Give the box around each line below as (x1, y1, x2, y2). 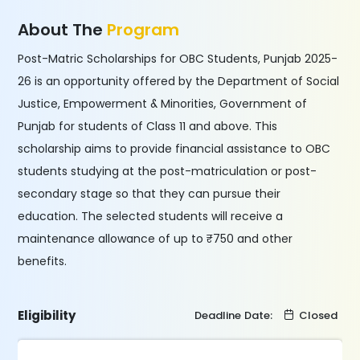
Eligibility (18, 307, 76, 324)
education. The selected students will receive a (18, 208, 284, 224)
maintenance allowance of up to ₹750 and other (18, 231, 293, 247)
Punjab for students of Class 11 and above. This (18, 118, 278, 134)
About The (18, 18, 108, 41)
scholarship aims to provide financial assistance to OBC (18, 141, 331, 157)
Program (107, 18, 180, 41)
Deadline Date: (194, 308, 276, 323)
